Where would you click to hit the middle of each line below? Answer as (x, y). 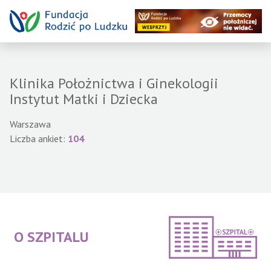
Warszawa (30, 124)
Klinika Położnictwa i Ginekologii (114, 83)
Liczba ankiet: (39, 139)
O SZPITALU (51, 237)
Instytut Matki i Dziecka (84, 99)
